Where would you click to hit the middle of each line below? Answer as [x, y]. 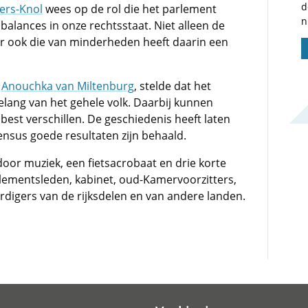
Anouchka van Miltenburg [68, 86]
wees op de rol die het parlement [130, 9]
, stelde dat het [173, 86]
